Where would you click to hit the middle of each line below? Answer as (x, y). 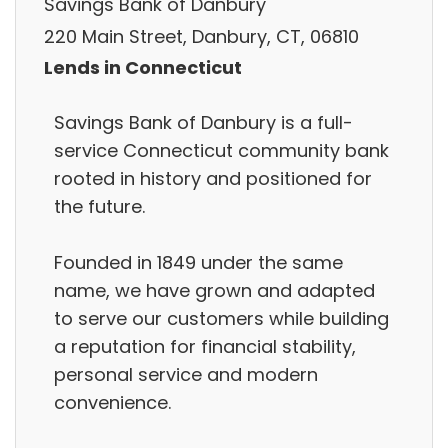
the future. (99, 206)
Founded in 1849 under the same (198, 262)
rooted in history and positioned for (213, 178)
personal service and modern (186, 374)
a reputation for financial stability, (205, 346)
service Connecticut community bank (221, 150)
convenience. (112, 402)
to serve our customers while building (221, 318)
